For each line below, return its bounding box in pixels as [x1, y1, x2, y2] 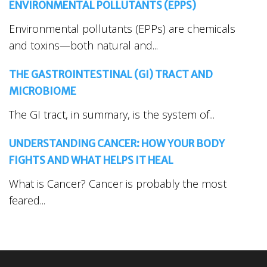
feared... [9, 193, 45, 208]
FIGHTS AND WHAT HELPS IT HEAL [9, 154, 173, 167]
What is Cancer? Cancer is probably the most [9, 176, 226, 191]
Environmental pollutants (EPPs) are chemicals [9, 21, 235, 36]
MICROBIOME [9, 85, 76, 98]
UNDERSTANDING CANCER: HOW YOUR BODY [9, 137, 225, 151]
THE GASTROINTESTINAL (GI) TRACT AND [9, 68, 213, 82]
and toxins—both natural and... [9, 38, 158, 53]
